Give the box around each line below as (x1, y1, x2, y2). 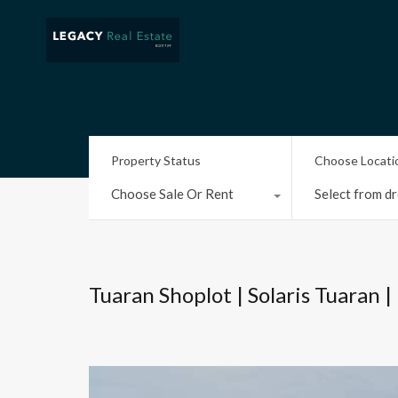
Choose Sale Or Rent (111, 185, 234, 202)
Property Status (111, 152, 201, 168)
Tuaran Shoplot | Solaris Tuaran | (89, 282, 392, 307)
